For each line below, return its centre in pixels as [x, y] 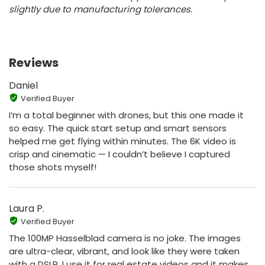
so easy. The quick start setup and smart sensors [118, 128]
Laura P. [27, 209]
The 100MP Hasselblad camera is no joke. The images [125, 238]
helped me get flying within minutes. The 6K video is [122, 141]
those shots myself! [53, 167]
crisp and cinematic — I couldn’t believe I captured [119, 154]
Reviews [34, 63]
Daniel [23, 85]
